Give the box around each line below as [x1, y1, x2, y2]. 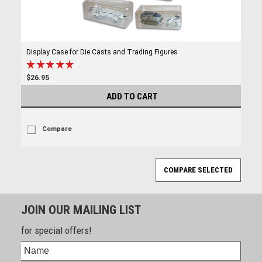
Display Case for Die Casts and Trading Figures [26, 48, 178, 56]
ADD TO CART [106, 91, 158, 102]
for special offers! [20, 224, 92, 236]
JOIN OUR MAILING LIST [20, 202, 141, 217]
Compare [42, 125, 72, 133]
